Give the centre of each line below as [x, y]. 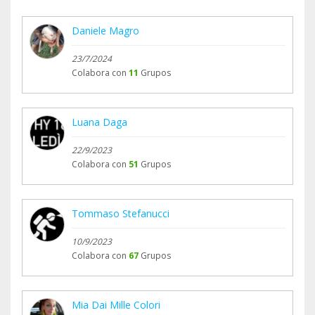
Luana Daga [99, 122]
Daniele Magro [105, 31]
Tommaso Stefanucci [121, 214]
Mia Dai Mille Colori [116, 305]
